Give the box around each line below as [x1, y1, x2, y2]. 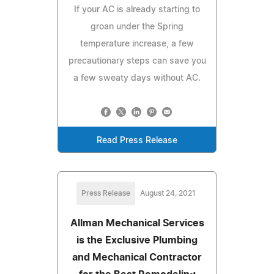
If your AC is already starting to [74, 5, 200, 14]
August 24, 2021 [139, 189, 196, 197]
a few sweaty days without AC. [73, 73, 201, 83]
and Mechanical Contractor [72, 252, 202, 262]
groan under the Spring [91, 22, 183, 31]
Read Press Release [97, 136, 177, 145]
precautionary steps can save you [68, 56, 206, 65]
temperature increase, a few [80, 39, 194, 48]
